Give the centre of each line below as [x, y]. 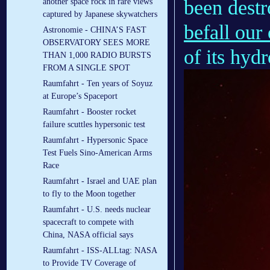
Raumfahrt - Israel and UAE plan [100, 181]
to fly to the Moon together [89, 194]
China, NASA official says [88, 235]
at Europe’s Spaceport [80, 96]
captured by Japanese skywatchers [100, 14]
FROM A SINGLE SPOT [86, 68]
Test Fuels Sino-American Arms [97, 153]
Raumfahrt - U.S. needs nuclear [97, 210]
